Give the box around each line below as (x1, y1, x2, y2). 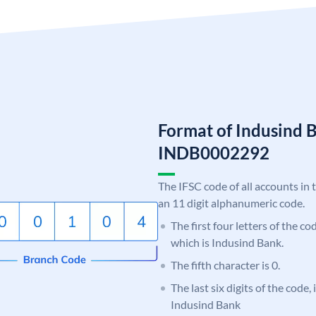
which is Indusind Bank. (171, 235, 284, 249)
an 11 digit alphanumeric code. (158, 195, 305, 209)
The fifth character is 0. (171, 257, 280, 272)
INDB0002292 (158, 142, 269, 163)
